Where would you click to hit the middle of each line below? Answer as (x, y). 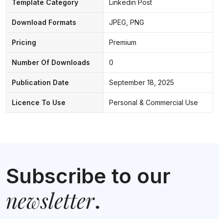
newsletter (50, 200)
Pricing (24, 42)
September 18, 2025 (141, 82)
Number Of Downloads (51, 62)
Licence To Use (38, 102)
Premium (122, 42)
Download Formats (44, 22)
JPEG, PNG (126, 22)
